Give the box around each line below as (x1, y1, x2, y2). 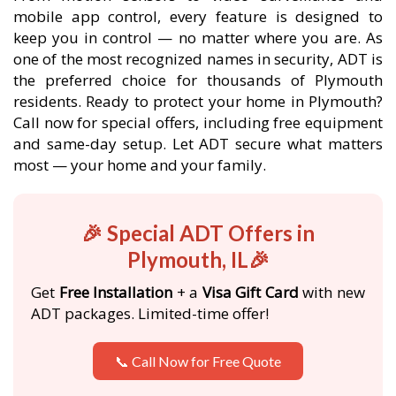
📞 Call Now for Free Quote (115, 353, 281, 369)
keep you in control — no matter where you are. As (13, 27, 383, 48)
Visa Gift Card (202, 282, 299, 302)
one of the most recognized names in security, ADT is (13, 49, 383, 69)
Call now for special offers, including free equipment (13, 112, 383, 133)
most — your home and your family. (13, 155, 266, 175)
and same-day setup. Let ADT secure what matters (13, 133, 383, 154)
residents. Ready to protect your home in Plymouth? (13, 91, 383, 111)
